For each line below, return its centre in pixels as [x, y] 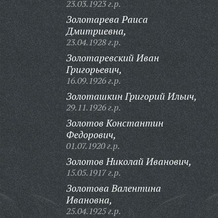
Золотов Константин [115, 123]
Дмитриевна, [96, 31]
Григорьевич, [94, 69]
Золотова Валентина [113, 188]
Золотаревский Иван [112, 58]
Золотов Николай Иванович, [129, 161]
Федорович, [91, 135]
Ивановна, [89, 200]
